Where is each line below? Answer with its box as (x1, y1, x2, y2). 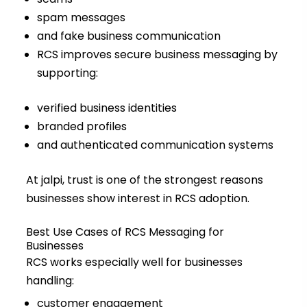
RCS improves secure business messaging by (36, 47, 278, 63)
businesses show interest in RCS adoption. (25, 191, 249, 207)
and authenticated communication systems (36, 137, 273, 153)
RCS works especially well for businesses (25, 254, 243, 271)
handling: (25, 273, 74, 289)
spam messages (36, 10, 125, 26)
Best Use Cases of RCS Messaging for (25, 224, 224, 241)
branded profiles (36, 119, 127, 135)
